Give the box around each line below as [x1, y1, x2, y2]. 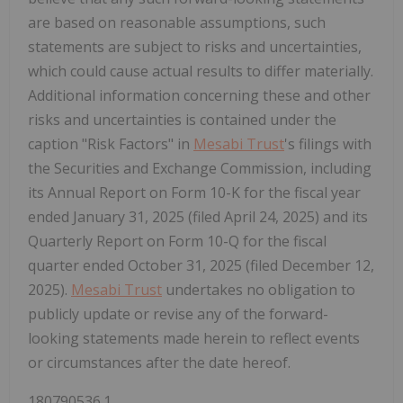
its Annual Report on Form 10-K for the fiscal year [28, 183, 361, 203]
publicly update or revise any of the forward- [28, 304, 328, 325]
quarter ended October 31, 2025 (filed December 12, [28, 255, 374, 276]
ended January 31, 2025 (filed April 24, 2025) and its [28, 207, 368, 228]
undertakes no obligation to [162, 280, 355, 300]
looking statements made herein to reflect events [28, 328, 360, 349]
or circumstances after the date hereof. [28, 353, 291, 373]
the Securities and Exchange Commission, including [28, 158, 372, 179]
